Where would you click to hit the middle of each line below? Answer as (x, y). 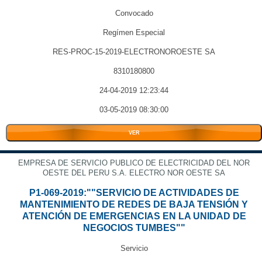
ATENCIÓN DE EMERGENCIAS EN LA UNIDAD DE (134, 216)
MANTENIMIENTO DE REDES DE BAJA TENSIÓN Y (134, 204)
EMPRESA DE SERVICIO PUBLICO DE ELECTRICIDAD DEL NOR (134, 163)
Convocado (134, 13)
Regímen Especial (134, 32)
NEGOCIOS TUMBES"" (134, 228)
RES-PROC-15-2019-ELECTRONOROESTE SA (134, 52)
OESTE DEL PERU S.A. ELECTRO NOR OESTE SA (134, 173)
